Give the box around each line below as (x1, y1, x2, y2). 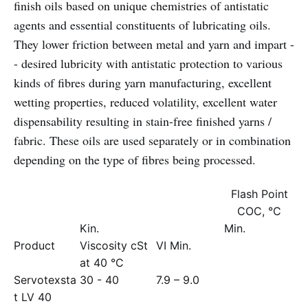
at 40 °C (80, 256, 124, 269)
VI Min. (156, 239, 191, 252)
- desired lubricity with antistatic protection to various (14, 55, 283, 71)
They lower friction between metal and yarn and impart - (14, 36, 294, 52)
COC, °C (237, 204, 281, 218)
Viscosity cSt (80, 239, 148, 252)
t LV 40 (14, 290, 52, 304)
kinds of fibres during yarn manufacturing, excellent (14, 74, 272, 91)
